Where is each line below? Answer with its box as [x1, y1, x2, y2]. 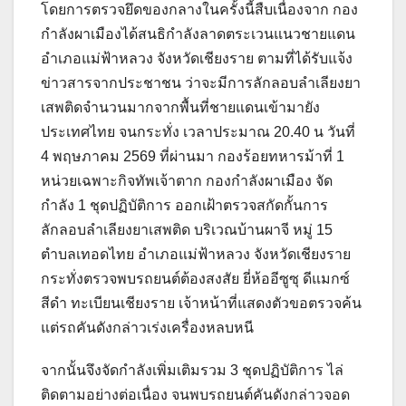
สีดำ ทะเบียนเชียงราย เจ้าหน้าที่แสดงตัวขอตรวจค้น [41, 295, 362, 312]
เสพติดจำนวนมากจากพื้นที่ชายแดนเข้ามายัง [41, 100, 320, 116]
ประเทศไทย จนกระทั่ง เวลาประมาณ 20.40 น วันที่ [41, 124, 355, 140]
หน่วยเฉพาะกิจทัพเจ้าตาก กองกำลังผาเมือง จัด [41, 173, 333, 189]
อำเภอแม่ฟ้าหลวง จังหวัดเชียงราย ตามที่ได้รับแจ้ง [41, 51, 353, 67]
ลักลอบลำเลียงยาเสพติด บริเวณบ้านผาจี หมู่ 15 [41, 222, 333, 238]
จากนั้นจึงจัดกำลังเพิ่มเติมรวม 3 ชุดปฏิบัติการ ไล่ [41, 362, 343, 379]
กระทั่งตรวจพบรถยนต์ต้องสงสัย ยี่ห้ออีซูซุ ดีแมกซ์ [41, 271, 350, 287]
